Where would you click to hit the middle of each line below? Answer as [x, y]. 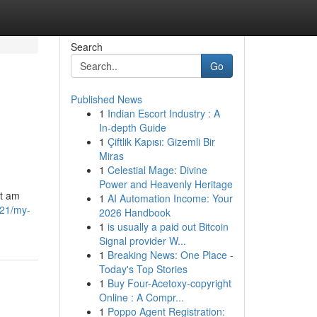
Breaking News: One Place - [170, 255]
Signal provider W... [142, 241]
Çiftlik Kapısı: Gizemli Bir [161, 142]
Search [86, 47]
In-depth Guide [132, 127]
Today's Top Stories [143, 269]
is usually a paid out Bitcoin [168, 226]
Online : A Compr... [141, 297]
